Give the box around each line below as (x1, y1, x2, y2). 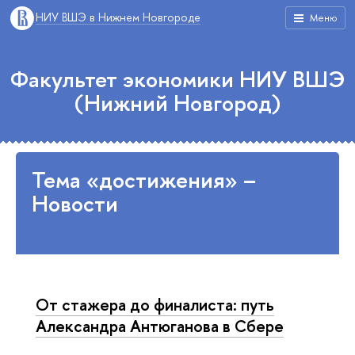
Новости (32, 189, 118, 219)
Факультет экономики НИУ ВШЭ (10, 64, 345, 94)
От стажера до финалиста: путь (36, 293, 274, 315)
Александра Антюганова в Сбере (36, 315, 284, 337)
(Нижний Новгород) (74, 88, 281, 118)
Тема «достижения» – (32, 165, 256, 195)
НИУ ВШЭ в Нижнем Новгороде (36, 10, 200, 25)
